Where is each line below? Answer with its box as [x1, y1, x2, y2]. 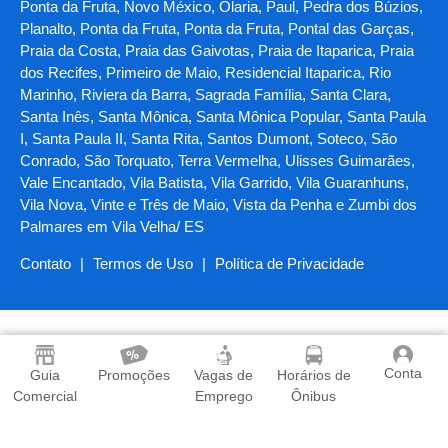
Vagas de [194, 367, 254, 383]
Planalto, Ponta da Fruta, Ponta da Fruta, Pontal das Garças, [20, 20, 414, 37]
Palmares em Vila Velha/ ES [20, 218, 204, 235]
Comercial [12, 388, 77, 404]
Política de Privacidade [215, 255, 364, 272]
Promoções [98, 367, 171, 383]
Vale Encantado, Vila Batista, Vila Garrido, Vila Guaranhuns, [20, 174, 409, 191]
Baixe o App [117, 395, 331, 439]
